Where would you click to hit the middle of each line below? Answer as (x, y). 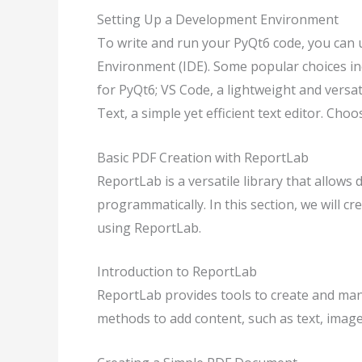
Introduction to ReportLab (177, 272)
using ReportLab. (149, 227)
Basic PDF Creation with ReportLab (203, 157)
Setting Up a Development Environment (218, 20)
